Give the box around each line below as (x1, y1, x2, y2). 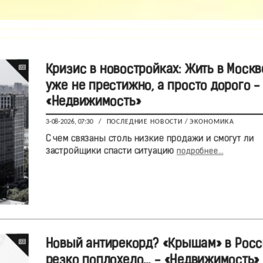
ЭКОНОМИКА (189, 119, 234, 126)
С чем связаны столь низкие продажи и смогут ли (45, 134, 254, 144)
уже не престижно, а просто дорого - (45, 79, 260, 93)
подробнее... (176, 147, 223, 156)
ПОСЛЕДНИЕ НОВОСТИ (106, 119, 183, 126)
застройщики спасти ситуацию (45, 147, 177, 156)
